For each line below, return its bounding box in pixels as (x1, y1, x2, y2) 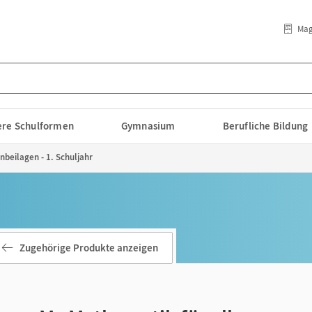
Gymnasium (120, 119, 175, 132)
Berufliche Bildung (222, 119, 309, 132)
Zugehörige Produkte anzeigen (19, 241, 158, 254)
